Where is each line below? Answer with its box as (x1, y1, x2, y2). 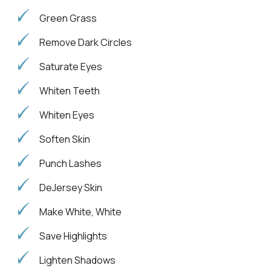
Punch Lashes (39, 156, 102, 170)
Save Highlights (39, 229, 107, 243)
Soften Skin (39, 132, 90, 146)
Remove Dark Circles (39, 35, 132, 49)
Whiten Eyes (39, 108, 94, 122)
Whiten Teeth (39, 83, 100, 97)
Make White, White (39, 204, 122, 218)
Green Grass (39, 11, 97, 25)
